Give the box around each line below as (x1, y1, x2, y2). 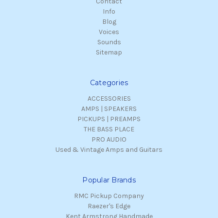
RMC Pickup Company (74, 192, 144, 200)
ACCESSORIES (87, 94, 131, 103)
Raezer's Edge (88, 202, 130, 211)
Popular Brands (82, 176, 136, 185)
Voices (99, 28, 119, 36)
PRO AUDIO (91, 135, 127, 144)
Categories (90, 78, 128, 88)
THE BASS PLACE (84, 125, 134, 134)
